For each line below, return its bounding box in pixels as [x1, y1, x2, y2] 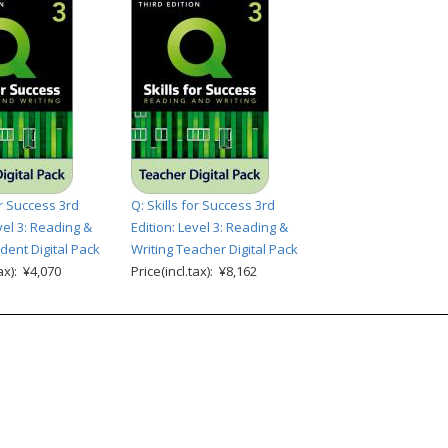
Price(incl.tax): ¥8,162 [131, 262, 257, 280]
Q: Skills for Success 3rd [131, 196, 275, 214]
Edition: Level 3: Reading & [131, 218, 288, 236]
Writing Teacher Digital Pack [131, 240, 298, 258]
